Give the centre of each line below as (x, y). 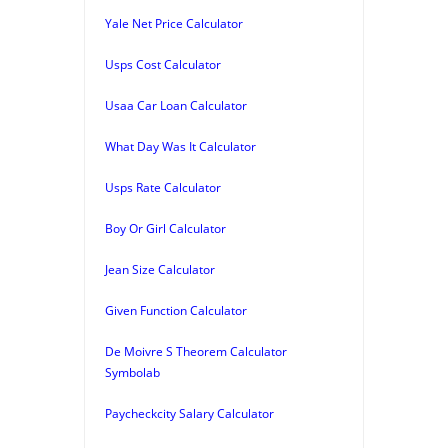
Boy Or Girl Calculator (165, 228)
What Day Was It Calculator (180, 146)
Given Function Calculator (176, 310)
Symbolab (132, 372)
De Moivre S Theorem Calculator (196, 351)
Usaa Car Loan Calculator (176, 105)
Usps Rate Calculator (163, 187)
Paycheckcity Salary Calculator (189, 413)
